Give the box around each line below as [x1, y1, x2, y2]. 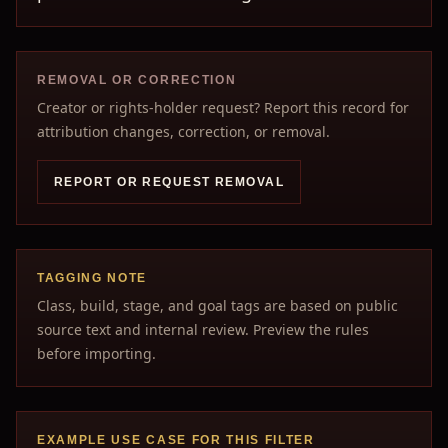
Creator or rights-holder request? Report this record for [37, 98, 409, 117]
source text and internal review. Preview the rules [37, 320, 369, 339]
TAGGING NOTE [37, 271, 148, 285]
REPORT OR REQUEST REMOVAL [54, 175, 284, 189]
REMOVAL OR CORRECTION [37, 73, 237, 87]
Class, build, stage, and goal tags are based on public [37, 296, 398, 315]
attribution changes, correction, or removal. [37, 122, 330, 141]
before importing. [37, 344, 156, 363]
